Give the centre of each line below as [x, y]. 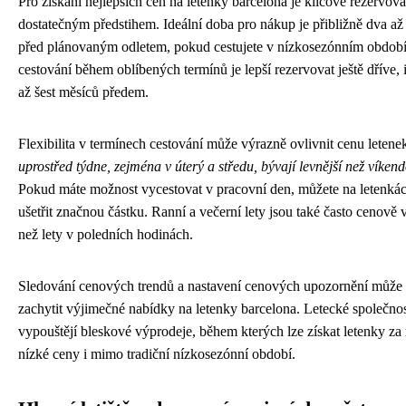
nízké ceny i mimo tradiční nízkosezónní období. [157, 354]
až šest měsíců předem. [83, 92]
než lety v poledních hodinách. [106, 235]
